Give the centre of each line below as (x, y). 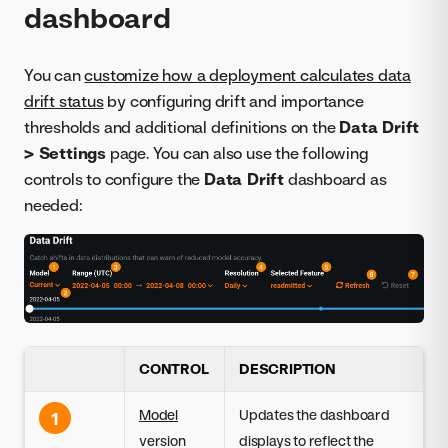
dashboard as (335, 179)
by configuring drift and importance (233, 101)
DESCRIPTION (287, 369)
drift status (64, 101)
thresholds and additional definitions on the (182, 127)
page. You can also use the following (237, 153)
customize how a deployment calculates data (248, 75)
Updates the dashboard (314, 415)
